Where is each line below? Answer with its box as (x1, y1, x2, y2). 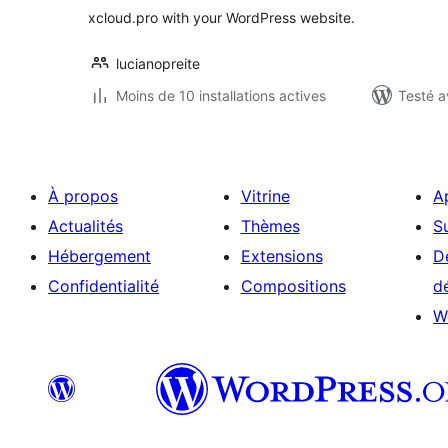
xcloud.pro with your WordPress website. (88, 9, 355, 26)
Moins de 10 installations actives (116, 87, 326, 104)
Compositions (240, 276, 346, 296)
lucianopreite (116, 55, 200, 72)
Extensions (240, 246, 323, 266)
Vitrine (240, 186, 290, 206)
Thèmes (240, 216, 300, 236)
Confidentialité (48, 276, 159, 296)
